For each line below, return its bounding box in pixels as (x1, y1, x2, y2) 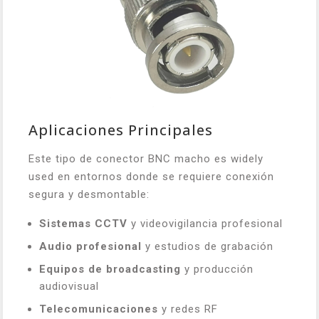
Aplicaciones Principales (28, 120, 213, 140)
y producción (181, 262, 253, 276)
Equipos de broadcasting (39, 262, 181, 276)
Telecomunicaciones (39, 302, 158, 315)
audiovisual (39, 279, 99, 293)
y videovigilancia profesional (127, 216, 283, 230)
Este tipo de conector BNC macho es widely (28, 152, 263, 165)
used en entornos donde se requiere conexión (28, 169, 274, 183)
